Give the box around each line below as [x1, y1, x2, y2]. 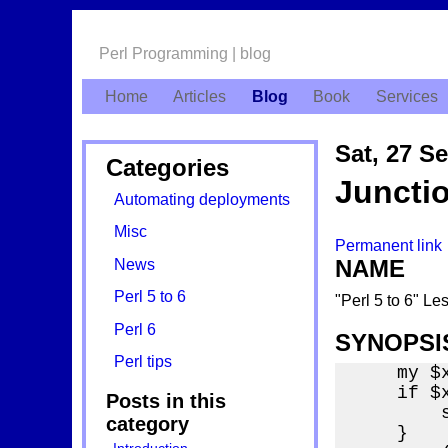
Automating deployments [114, 190, 291, 208]
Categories [105, 153, 229, 181]
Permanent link [334, 236, 442, 254]
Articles [173, 88, 227, 106]
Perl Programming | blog [98, 45, 271, 63]
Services [376, 88, 439, 106]
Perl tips [114, 352, 173, 370]
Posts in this [105, 389, 226, 412]
